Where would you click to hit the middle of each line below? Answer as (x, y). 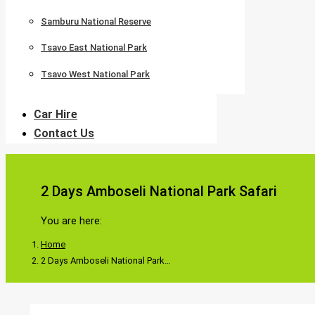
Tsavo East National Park (94, 48)
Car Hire (56, 114)
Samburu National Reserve (96, 21)
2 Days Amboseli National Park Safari (159, 192)
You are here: (71, 220)
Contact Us (64, 133)
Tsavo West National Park (95, 74)
